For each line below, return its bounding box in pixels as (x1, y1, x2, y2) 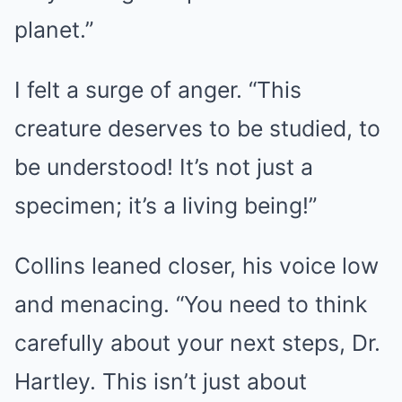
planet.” (14, 16, 93, 43)
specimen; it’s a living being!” (14, 192, 317, 219)
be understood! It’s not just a (14, 153, 313, 180)
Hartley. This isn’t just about (14, 368, 307, 395)
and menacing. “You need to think (14, 291, 367, 318)
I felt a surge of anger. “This (14, 76, 301, 103)
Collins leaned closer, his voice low (14, 252, 379, 279)
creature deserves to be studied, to (14, 115, 380, 142)
